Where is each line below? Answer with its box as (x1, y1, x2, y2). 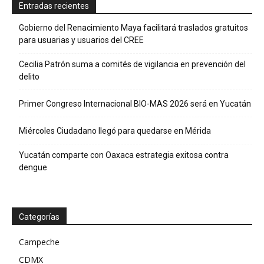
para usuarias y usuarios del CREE (19, 35, 144, 45)
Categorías (19, 212, 60, 222)
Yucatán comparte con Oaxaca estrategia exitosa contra (19, 150, 229, 160)
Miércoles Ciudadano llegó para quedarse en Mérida (19, 126, 211, 136)
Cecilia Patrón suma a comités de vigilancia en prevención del (19, 60, 246, 70)
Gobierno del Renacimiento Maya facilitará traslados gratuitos (19, 23, 248, 33)
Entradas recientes (19, 1, 89, 11)
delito (19, 72, 39, 82)
